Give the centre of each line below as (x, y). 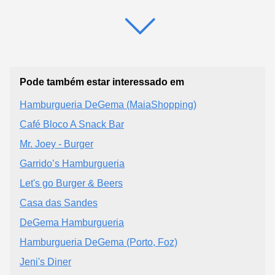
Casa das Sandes (59, 203)
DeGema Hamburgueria (72, 223)
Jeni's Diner (45, 262)
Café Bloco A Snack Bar (72, 125)
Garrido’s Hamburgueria (72, 164)
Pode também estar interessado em (102, 82)
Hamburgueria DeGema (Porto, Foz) (99, 242)
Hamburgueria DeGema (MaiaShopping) (108, 105)
